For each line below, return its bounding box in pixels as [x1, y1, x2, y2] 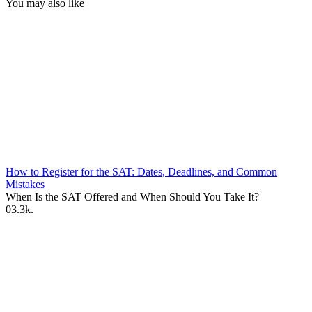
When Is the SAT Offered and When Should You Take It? [6, 190, 259, 203]
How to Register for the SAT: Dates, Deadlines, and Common [6, 165, 277, 178]
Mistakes [6, 178, 45, 190]
